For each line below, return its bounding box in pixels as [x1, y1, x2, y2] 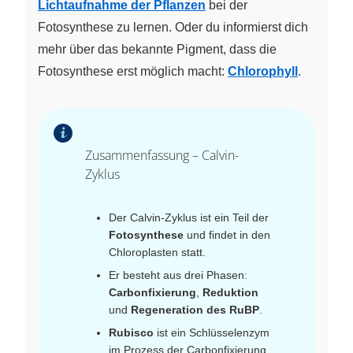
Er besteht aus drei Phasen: [109, 269, 247, 282]
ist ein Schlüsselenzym [154, 326, 269, 340]
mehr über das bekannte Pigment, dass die [38, 43, 277, 57]
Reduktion [203, 286, 258, 299]
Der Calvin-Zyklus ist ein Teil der [109, 211, 269, 225]
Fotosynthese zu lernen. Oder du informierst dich [38, 20, 308, 35]
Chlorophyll [228, 65, 298, 79]
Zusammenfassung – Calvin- [85, 147, 239, 165]
